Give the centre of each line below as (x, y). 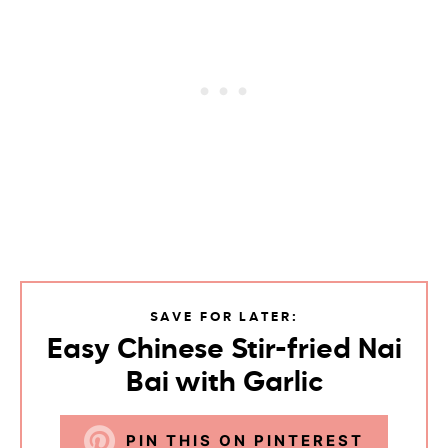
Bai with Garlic (224, 383)
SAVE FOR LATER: (224, 318)
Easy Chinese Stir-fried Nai (224, 350)
